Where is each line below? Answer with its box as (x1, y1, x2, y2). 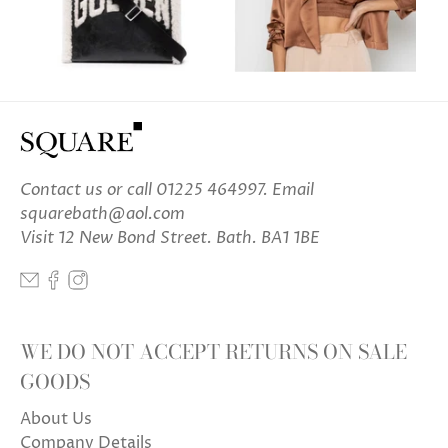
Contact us (20, 179, 103, 202)
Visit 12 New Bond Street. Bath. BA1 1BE (20, 227, 320, 250)
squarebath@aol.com (20, 203, 185, 226)
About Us (20, 407, 92, 430)
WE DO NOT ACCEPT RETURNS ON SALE (20, 335, 407, 367)
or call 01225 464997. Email (103, 179, 314, 202)
